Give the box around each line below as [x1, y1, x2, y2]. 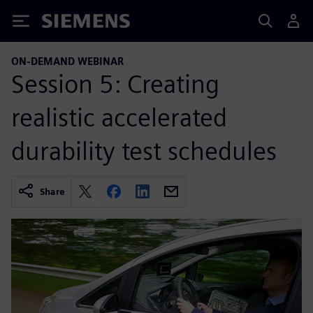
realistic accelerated [11, 101, 227, 133]
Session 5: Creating [11, 68, 219, 99]
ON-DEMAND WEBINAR [11, 55, 124, 67]
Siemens [42, 16, 88, 31]
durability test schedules [11, 135, 277, 166]
